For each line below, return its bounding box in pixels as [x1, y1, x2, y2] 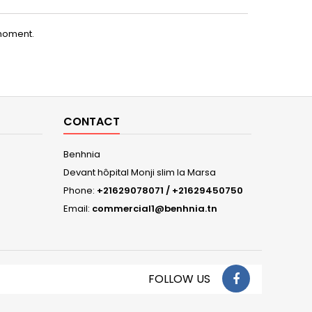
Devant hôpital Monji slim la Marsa [63, 166, 216, 179]
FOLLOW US [148, 271, 210, 287]
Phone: [63, 184, 97, 197]
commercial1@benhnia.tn [92, 202, 217, 215]
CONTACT [63, 114, 120, 130]
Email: [63, 202, 92, 215]
